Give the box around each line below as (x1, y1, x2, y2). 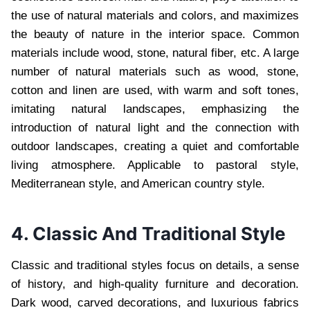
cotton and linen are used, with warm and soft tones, (11, 83, 299, 97)
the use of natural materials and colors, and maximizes (11, 8, 299, 22)
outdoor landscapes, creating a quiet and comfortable (11, 139, 299, 153)
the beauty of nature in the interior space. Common (11, 27, 299, 41)
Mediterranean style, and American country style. (11, 176, 265, 190)
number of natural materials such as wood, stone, (11, 64, 299, 78)
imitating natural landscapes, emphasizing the (11, 102, 299, 116)
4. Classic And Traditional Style (11, 222, 286, 244)
